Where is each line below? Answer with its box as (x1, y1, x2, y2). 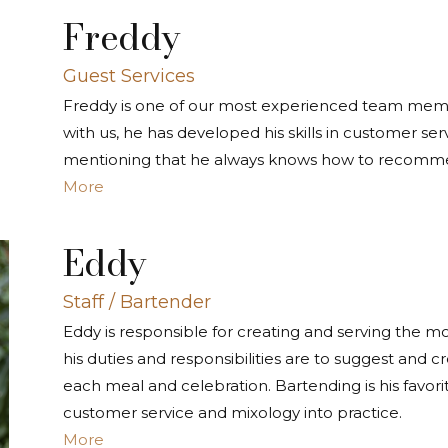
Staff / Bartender (62, 290, 211, 313)
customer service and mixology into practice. (62, 402, 402, 422)
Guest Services (62, 64, 195, 87)
